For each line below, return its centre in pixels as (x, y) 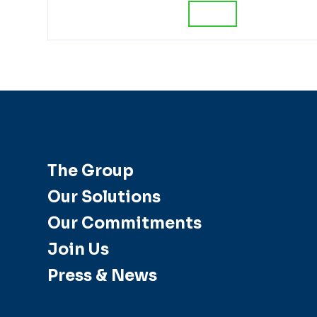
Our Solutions (104, 197)
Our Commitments (125, 224)
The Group (91, 171)
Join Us (78, 250)
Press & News (102, 276)
